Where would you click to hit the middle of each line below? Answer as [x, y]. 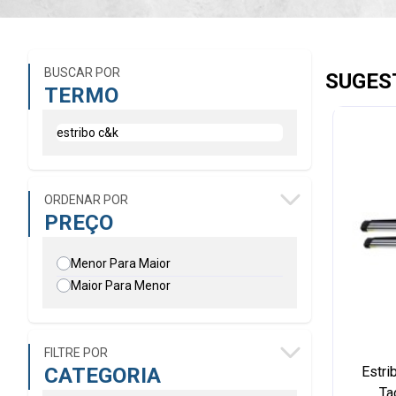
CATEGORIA [103, 376]
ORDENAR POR [86, 200]
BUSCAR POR [82, 72]
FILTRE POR [76, 353]
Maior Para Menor [121, 286]
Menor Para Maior [121, 263]
